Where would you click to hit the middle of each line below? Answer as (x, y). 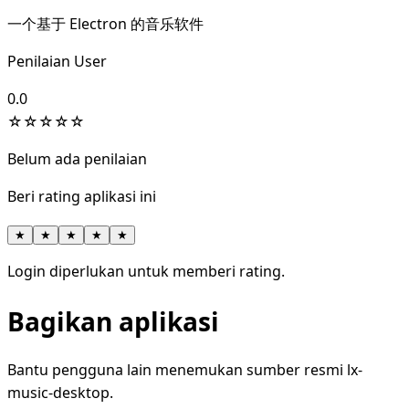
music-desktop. (60, 392)
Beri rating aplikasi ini (82, 197)
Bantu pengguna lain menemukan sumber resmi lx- (185, 369)
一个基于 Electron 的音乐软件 (105, 24)
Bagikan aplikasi (113, 321)
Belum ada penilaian (77, 159)
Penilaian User (57, 62)
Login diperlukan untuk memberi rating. (146, 272)
